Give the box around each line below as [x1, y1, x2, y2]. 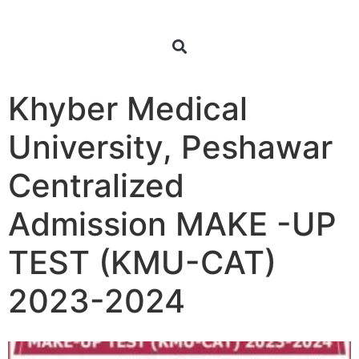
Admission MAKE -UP [8, 204, 337, 244]
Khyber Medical [8, 89, 248, 128]
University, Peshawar [8, 127, 333, 167]
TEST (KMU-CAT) [8, 243, 276, 282]
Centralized [8, 166, 184, 205]
